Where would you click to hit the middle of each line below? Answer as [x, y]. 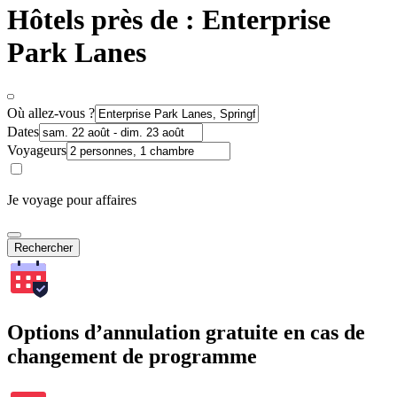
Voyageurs [37, 150]
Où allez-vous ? [51, 113]
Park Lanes [77, 53]
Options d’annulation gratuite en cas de [186, 332]
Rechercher [43, 247]
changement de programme [132, 356]
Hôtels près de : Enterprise [169, 20]
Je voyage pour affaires [72, 199]
